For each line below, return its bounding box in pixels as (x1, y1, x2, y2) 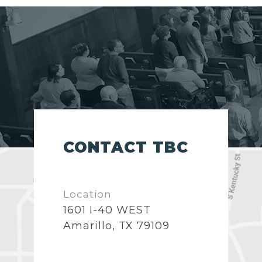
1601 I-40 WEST (63, 204, 151, 217)
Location (63, 188, 112, 201)
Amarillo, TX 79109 (63, 219, 170, 233)
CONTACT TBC (63, 138, 188, 157)
